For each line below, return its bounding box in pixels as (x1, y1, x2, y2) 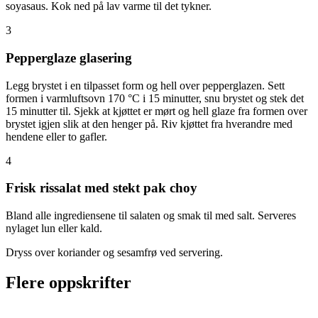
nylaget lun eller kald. (6, 222, 105, 235)
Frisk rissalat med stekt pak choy (6, 180, 197, 196)
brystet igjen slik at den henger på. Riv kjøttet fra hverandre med (6, 117, 292, 130)
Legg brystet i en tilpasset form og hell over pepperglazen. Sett (6, 79, 285, 92)
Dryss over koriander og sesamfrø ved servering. (6, 246, 223, 259)
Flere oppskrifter (6, 273, 131, 292)
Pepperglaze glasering (6, 50, 132, 66)
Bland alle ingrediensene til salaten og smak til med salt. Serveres (6, 209, 296, 222)
